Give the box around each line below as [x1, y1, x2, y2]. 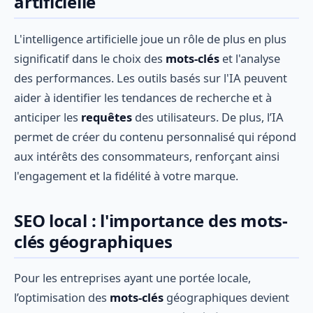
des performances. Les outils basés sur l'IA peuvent [14, 69, 287, 86]
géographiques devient [163, 289, 289, 306]
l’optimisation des [14, 289, 110, 306]
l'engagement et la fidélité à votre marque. [14, 167, 238, 184]
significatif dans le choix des [14, 50, 166, 66]
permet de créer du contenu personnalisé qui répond [14, 128, 296, 145]
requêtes [81, 108, 132, 125]
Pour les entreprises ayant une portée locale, [14, 270, 251, 286]
